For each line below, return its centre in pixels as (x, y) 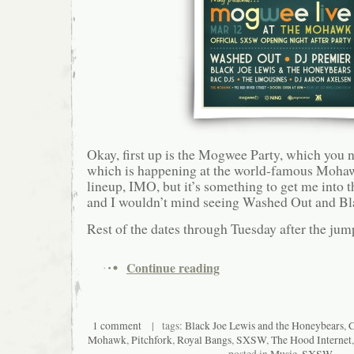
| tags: (163, 326)
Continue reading (173, 268)
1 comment (117, 326)
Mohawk (107, 340)
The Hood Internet (311, 340)
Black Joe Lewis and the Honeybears (264, 326)
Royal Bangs (204, 340)
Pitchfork (152, 340)
